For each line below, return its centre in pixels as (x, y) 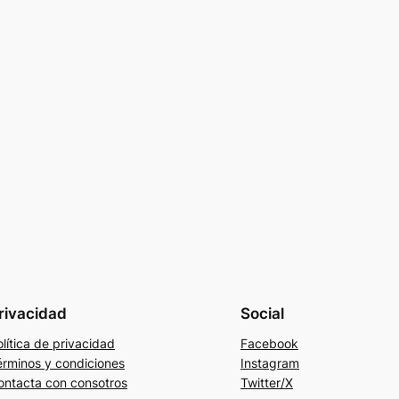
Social (262, 313)
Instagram (270, 363)
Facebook (269, 344)
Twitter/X (267, 383)
